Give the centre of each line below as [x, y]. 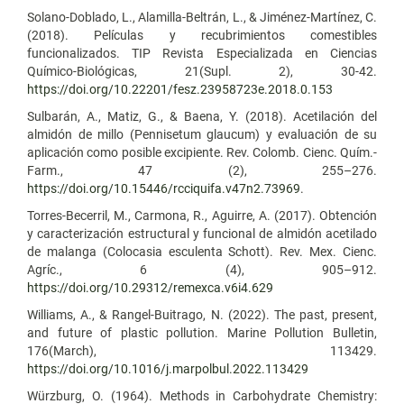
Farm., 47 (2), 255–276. [202, 170]
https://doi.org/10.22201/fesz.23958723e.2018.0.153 [180, 89]
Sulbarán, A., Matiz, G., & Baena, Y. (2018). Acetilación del [202, 116]
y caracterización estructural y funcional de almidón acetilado [202, 233]
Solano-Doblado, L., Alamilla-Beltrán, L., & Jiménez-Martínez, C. [202, 17]
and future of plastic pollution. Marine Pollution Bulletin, [202, 332]
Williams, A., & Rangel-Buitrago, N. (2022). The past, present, [202, 314]
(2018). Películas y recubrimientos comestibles [202, 35]
